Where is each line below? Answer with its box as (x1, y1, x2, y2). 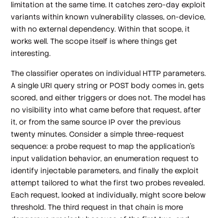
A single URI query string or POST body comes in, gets (11, 81, 204, 90)
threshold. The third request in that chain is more (11, 202, 183, 212)
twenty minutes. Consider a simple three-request (11, 129, 184, 139)
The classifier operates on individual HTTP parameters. (11, 69, 206, 78)
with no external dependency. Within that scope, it (11, 24, 190, 34)
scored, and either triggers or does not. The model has (11, 93, 206, 102)
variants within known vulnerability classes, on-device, (11, 12, 206, 21)
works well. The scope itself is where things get (11, 36, 178, 46)
